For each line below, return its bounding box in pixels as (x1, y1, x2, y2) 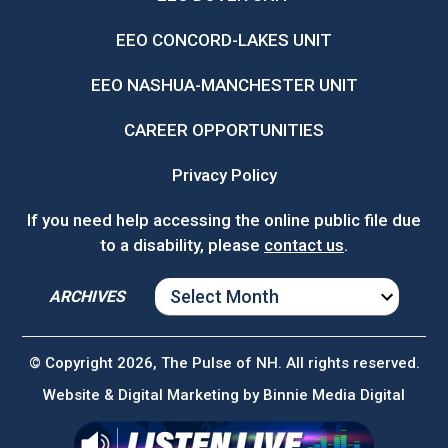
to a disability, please (100, 235, 264, 256)
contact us (264, 235, 344, 256)
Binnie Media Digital (263, 386, 405, 405)
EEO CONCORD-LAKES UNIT (116, 30, 332, 51)
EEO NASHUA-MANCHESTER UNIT (90, 75, 358, 96)
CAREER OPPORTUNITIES (124, 120, 324, 141)
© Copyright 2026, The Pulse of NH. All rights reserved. (28, 354, 420, 373)
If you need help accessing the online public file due (27, 210, 421, 231)
